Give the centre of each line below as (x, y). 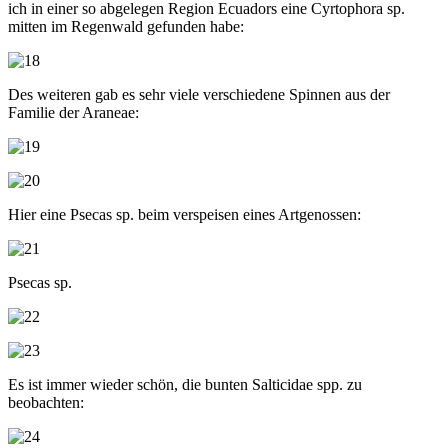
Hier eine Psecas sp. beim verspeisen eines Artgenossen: (184, 214)
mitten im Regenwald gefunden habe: (126, 26)
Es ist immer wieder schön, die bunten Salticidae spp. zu (185, 384)
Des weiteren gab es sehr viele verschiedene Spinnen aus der (199, 94)
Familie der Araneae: (73, 112)
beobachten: (46, 402)
